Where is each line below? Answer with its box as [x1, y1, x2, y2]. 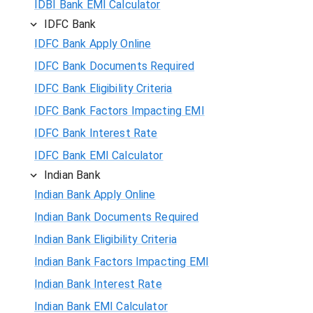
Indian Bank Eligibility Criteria [34, 232, 177, 246]
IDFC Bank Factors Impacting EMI [34, 103, 205, 117]
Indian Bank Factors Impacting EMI [34, 254, 209, 268]
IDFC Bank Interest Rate [34, 126, 158, 140]
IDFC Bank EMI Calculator [34, 148, 163, 162]
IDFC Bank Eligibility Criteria [34, 81, 173, 95]
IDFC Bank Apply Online [34, 36, 152, 50]
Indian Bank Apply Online [34, 187, 156, 201]
